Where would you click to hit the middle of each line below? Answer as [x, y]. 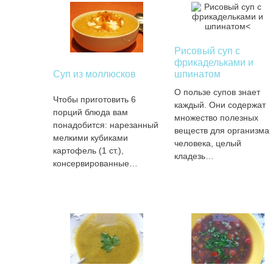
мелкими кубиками [90, 138]
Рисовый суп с [207, 51]
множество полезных [216, 118]
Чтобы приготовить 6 [94, 99]
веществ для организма [222, 130]
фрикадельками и [214, 62]
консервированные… [95, 163]
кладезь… [194, 156]
